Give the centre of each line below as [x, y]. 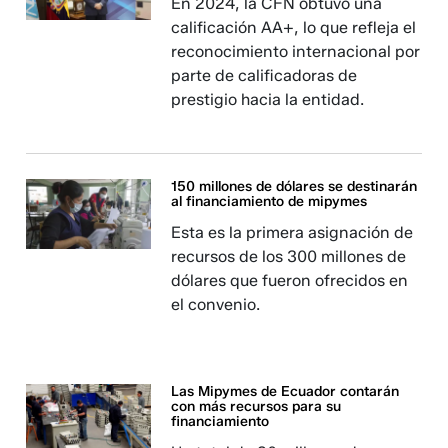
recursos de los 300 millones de [289, 256]
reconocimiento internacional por [296, 51]
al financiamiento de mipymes [269, 201]
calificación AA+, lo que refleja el [294, 27]
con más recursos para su [256, 406]
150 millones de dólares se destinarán [294, 186]
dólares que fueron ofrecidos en [290, 280]
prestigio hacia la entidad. [268, 99]
